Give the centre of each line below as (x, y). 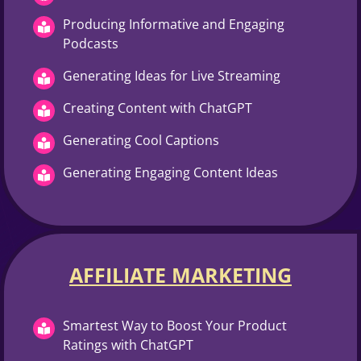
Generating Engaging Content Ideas (170, 172)
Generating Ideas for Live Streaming (172, 75)
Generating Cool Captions (141, 140)
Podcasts (91, 43)
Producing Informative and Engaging (174, 24)
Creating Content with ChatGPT (158, 108)
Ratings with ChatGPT (128, 344)
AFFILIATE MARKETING (180, 274)
